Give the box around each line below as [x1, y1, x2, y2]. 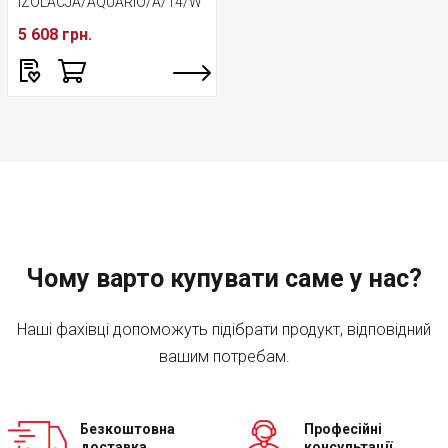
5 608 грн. [18, 25, 92, 44]
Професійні [304, 421, 382, 437]
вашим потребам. [158, 347, 290, 366]
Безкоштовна [80, 421, 175, 437]
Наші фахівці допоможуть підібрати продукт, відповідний [17, 320, 431, 339]
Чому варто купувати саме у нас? [26, 264, 422, 293]
